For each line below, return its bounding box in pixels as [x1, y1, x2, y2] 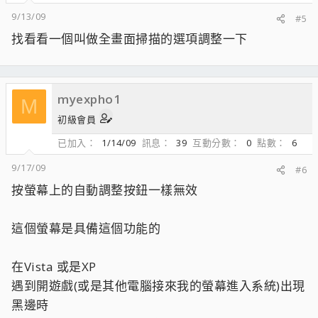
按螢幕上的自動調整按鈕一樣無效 [11, 182, 198, 199]
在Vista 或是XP [11, 258, 97, 275]
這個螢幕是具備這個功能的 [11, 220, 160, 237]
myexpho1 [57, 91, 121, 108]
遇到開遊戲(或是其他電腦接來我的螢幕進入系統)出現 [11, 278, 305, 295]
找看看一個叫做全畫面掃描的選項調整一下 [11, 31, 248, 48]
